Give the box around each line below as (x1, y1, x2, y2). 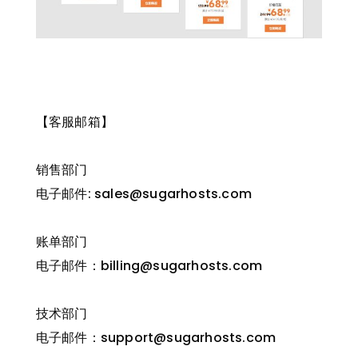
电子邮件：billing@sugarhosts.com (35, 257, 263, 276)
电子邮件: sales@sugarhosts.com (35, 185, 252, 204)
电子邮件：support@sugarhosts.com (35, 328, 276, 348)
